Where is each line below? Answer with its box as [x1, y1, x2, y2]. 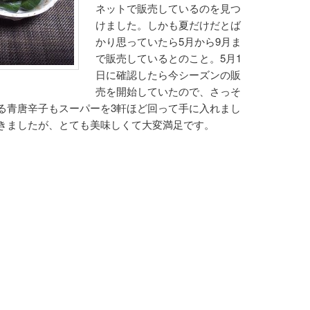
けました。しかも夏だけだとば [95, 17, 241, 33]
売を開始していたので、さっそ [95, 84, 241, 99]
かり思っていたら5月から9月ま [95, 34, 242, 49]
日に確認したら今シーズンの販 [95, 67, 241, 82]
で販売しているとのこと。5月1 [95, 51, 242, 66]
